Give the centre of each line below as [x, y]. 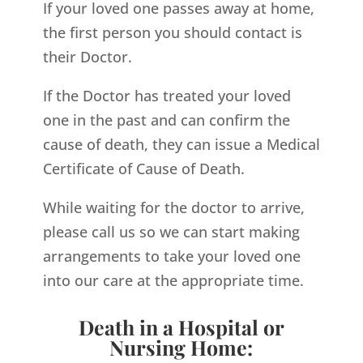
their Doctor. [87, 56]
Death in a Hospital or [181, 327]
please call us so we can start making [171, 231]
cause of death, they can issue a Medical [181, 144]
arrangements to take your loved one [171, 256]
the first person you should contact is [172, 32]
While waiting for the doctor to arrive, [173, 207]
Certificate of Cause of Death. [143, 168]
